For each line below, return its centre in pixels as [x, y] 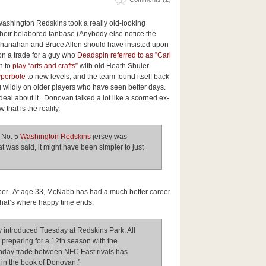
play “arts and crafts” [45, 66]
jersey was [109, 137]
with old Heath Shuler [113, 66]
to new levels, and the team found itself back [97, 77]
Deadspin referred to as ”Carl [124, 55]
